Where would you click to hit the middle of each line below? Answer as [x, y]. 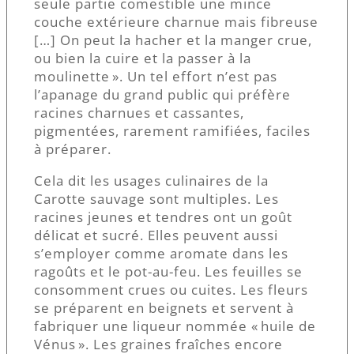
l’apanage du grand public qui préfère [162, 94]
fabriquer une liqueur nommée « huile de [175, 326]
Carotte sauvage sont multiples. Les [156, 198]
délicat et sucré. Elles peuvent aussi [156, 235]
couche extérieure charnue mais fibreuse [176, 21]
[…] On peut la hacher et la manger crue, [173, 40]
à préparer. [73, 149]
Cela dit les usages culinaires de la [151, 180]
